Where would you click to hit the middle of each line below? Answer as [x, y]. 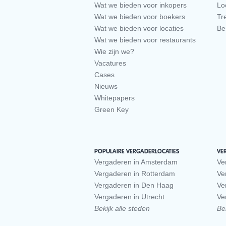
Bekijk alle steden [122, 209]
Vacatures [110, 63]
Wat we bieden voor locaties [139, 29]
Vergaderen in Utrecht [129, 197]
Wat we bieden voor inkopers [140, 5]
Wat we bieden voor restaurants [145, 40]
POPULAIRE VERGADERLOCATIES [137, 152]
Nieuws [106, 87]
